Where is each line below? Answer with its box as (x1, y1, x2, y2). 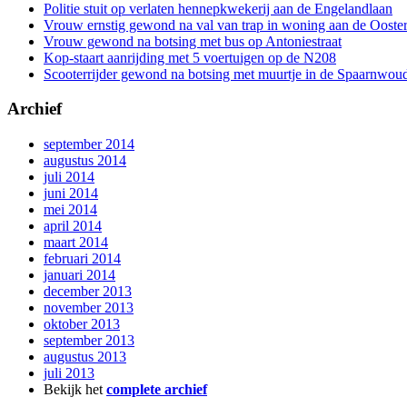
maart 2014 (44, 234, 108, 250)
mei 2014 (44, 202, 97, 217)
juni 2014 (44, 185, 98, 201)
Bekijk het (44, 382, 106, 397)
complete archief (106, 382, 207, 397)
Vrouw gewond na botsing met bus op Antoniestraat (44, 33, 342, 49)
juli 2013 (44, 365, 94, 381)
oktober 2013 (44, 316, 120, 332)
